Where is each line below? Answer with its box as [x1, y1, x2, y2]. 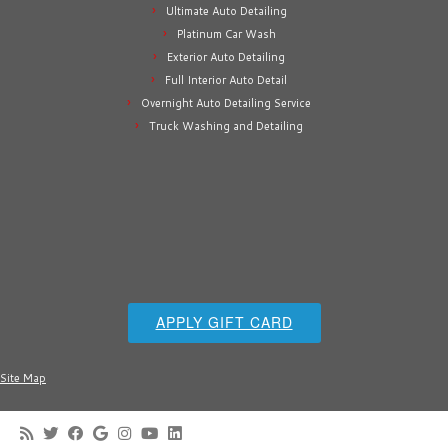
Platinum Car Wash [176, 26, 276, 42]
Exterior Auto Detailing [167, 49, 285, 65]
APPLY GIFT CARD [155, 312, 293, 332]
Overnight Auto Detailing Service [141, 95, 311, 111]
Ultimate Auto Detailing [165, 3, 287, 19]
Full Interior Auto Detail [165, 72, 287, 88]
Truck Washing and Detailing [149, 118, 303, 134]
